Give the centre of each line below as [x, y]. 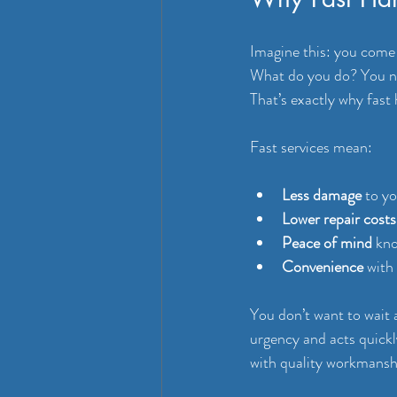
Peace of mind [327, 243]
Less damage [322, 195]
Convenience [323, 267]
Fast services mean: [311, 147]
